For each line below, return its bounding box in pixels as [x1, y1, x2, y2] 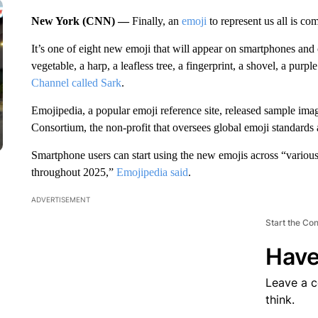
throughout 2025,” [31, 166, 116, 178]
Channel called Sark [31, 77, 121, 89]
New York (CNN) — [31, 15, 132, 27]
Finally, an [131, 15, 182, 27]
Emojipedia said [116, 166, 188, 178]
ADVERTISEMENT [31, 195, 90, 204]
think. [265, 292, 295, 307]
